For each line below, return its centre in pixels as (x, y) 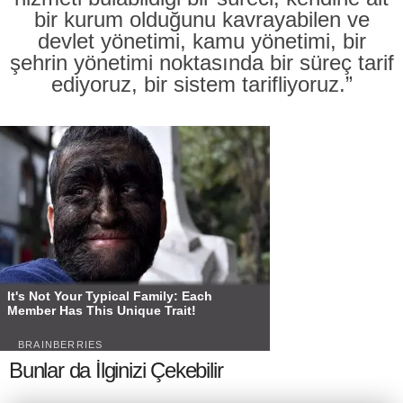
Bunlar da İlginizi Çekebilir (116, 370)
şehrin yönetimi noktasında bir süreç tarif (201, 63)
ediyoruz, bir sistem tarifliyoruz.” (201, 84)
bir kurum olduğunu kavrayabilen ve (201, 19)
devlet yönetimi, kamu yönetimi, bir (201, 41)
